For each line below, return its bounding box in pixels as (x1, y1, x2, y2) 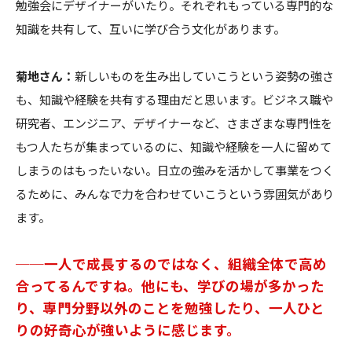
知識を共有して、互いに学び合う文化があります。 (16, 20, 285, 37)
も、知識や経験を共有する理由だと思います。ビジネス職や (16, 90, 333, 108)
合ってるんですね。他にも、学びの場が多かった (16, 275, 324, 295)
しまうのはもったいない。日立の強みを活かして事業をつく (16, 161, 334, 178)
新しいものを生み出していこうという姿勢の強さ (75, 67, 334, 84)
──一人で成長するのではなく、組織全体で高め (16, 253, 327, 273)
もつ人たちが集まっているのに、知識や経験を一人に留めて (16, 137, 332, 155)
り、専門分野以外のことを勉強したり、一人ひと (16, 297, 324, 317)
